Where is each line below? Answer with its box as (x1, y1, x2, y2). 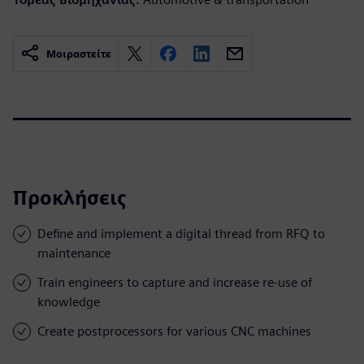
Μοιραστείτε (46, 47, 111, 60)
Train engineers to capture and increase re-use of (37, 274, 312, 290)
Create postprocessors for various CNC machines (37, 323, 311, 339)
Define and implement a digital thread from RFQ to (37, 225, 325, 241)
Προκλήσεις (13, 185, 127, 210)
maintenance (37, 245, 110, 261)
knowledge (37, 293, 100, 310)
